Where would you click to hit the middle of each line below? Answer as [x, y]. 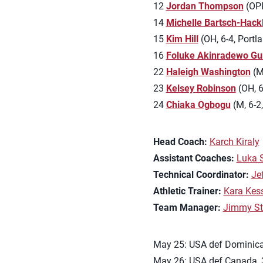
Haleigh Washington [208, 72]
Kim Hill [182, 39]
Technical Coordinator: [201, 175]
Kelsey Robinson [201, 88]
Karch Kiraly [234, 142]
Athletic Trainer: [187, 191]
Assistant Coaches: [193, 158]
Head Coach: [180, 142]
